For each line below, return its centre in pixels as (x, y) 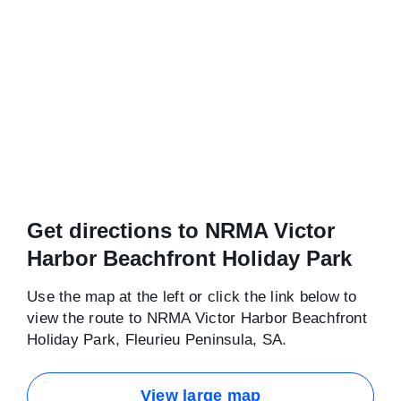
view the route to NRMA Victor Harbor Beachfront (197, 318)
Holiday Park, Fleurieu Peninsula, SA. (157, 340)
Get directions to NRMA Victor (181, 230)
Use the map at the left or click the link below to (192, 297)
